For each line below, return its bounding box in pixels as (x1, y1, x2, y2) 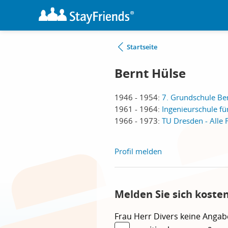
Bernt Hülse (115, 65, 186, 82)
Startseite (127, 42, 157, 51)
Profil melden (115, 146, 162, 156)
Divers (154, 211, 180, 222)
